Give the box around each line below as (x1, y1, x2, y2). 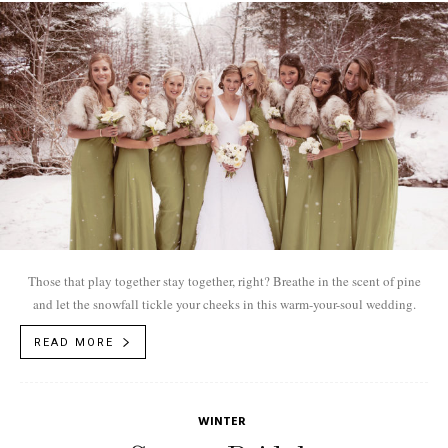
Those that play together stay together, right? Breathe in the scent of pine (27, 271, 421, 290)
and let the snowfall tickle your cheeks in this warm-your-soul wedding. (32, 294, 416, 313)
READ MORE (34, 335, 114, 349)
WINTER (197, 411, 246, 432)
